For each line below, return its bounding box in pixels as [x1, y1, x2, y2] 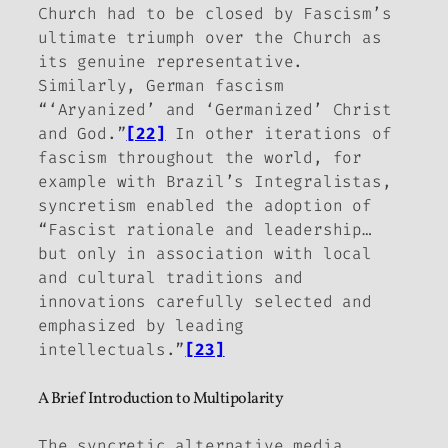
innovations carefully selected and [38, 291, 372, 313]
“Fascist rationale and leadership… [38, 219, 372, 241]
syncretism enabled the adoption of [38, 195, 372, 217]
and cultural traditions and [38, 267, 304, 289]
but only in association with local [38, 243, 372, 265]
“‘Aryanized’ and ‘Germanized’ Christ [38, 99, 392, 121]
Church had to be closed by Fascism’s [38, 3, 392, 25]
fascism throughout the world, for [38, 147, 363, 169]
